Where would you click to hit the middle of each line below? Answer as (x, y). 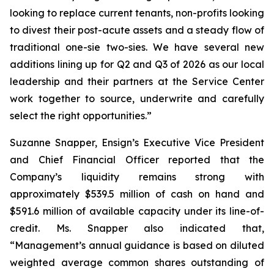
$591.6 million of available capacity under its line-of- (137, 211)
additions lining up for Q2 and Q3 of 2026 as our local (137, 64)
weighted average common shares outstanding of (137, 262)
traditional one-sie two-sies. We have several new (137, 47)
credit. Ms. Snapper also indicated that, (137, 228)
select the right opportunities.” (81, 116)
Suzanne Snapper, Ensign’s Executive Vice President (137, 143)
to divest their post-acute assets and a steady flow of (137, 30)
